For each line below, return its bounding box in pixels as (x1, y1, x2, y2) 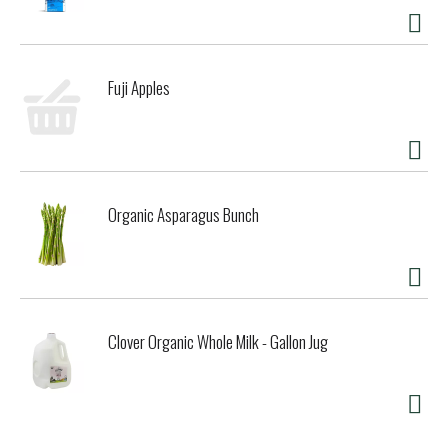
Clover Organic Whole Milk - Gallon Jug (108, 329, 328, 355)
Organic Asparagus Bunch (108, 202, 259, 228)
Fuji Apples (108, 75, 170, 101)
